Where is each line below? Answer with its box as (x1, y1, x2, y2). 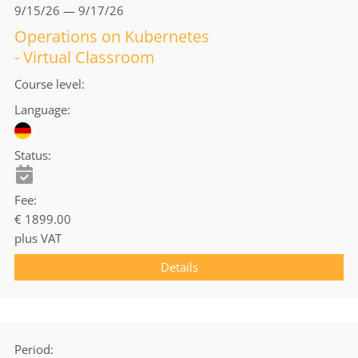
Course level (14, 76, 82, 93)
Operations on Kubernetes (14, 26, 209, 48)
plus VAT (14, 229, 62, 246)
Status (14, 146, 48, 163)
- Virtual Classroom (14, 46, 155, 69)
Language (14, 101, 67, 118)
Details (160, 258, 198, 275)
